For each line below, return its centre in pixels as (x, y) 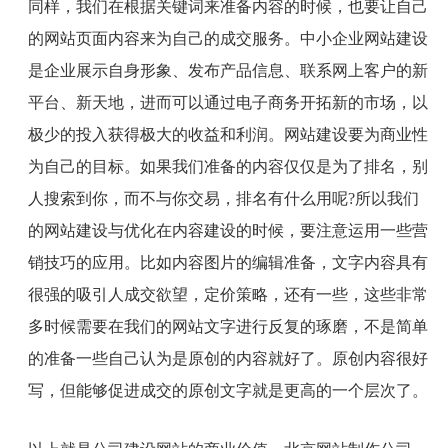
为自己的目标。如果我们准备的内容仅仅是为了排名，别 (227, 167)
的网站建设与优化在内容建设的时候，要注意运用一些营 (227, 231)
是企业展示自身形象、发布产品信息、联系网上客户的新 (227, 71)
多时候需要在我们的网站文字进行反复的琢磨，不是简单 (227, 327)
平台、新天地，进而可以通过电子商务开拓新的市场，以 (227, 103)
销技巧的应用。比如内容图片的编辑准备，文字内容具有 (227, 263)
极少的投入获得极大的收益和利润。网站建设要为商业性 (227, 135)
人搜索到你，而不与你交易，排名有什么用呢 (187, 199)
